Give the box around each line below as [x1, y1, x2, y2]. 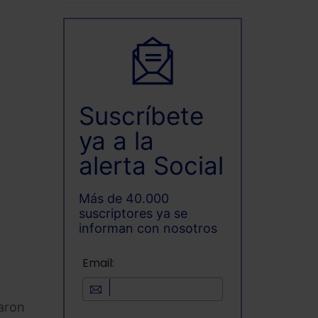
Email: [82, 255, 114, 272]
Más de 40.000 [78, 190, 169, 206]
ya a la [78, 126, 154, 156]
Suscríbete [78, 101, 204, 131]
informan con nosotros [78, 220, 217, 236]
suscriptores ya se [78, 205, 187, 221]
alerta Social [78, 150, 224, 181]
